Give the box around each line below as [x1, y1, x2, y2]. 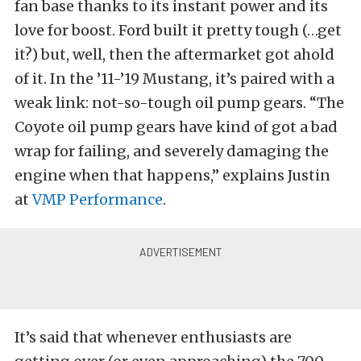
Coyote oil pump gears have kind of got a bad [15, 118, 338, 137]
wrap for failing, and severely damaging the [15, 142, 329, 161]
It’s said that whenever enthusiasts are [15, 328, 292, 347]
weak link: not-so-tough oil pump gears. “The [15, 93, 344, 113]
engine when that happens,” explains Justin [15, 166, 330, 185]
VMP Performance [32, 190, 163, 210]
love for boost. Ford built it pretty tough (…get [15, 21, 342, 40]
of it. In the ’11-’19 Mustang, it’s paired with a [15, 69, 334, 89]
